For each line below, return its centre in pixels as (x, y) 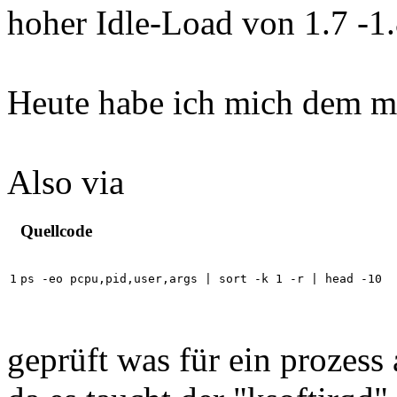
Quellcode (56, 231)
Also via (66, 183)
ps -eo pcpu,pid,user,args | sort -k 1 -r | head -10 (201, 279)
